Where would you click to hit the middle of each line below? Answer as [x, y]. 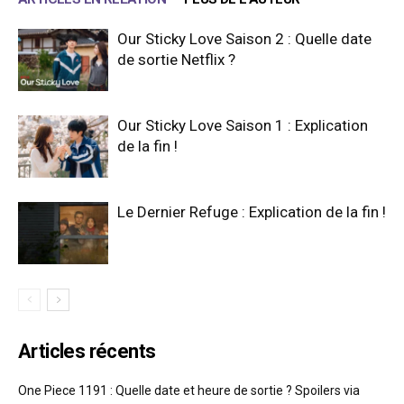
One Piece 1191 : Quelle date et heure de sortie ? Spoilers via [189, 391]
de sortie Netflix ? [176, 60]
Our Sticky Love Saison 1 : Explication [243, 126]
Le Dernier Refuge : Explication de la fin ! [252, 212]
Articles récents [87, 352]
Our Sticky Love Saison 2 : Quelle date [244, 39]
